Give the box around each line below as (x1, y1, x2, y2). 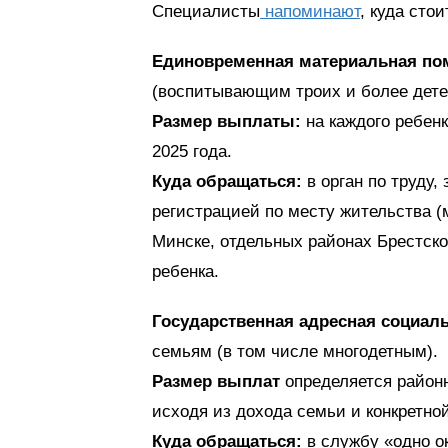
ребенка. (152, 262, 219, 281)
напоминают (260, 2, 360, 21)
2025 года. (152, 142, 232, 161)
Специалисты (152, 2, 260, 21)
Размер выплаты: (152, 112, 301, 131)
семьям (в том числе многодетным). (152, 342, 438, 361)
